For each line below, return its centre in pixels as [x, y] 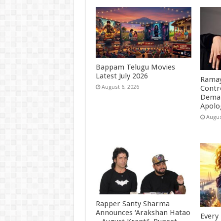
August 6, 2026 [120, 87]
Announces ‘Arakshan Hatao [143, 212]
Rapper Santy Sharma [132, 203]
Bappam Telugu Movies [135, 67]
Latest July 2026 [122, 76]
